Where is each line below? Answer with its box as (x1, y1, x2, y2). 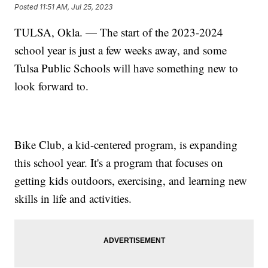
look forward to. (14, 78, 89, 93)
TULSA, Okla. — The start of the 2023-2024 (14, 24, 224, 39)
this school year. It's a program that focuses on (14, 154, 224, 170)
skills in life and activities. (14, 190, 132, 206)
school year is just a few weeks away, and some (14, 42, 227, 57)
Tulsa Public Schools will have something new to (14, 60, 239, 75)
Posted (14, 2, 40, 12)
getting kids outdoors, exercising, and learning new (14, 172, 248, 188)
